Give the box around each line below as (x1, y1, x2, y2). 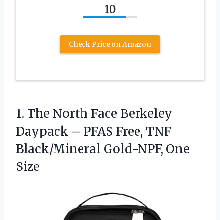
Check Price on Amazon (69, 39, 151, 49)
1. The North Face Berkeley (16, 106, 172, 121)
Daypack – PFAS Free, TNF (16, 123, 171, 139)
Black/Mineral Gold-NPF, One (16, 141, 190, 157)
